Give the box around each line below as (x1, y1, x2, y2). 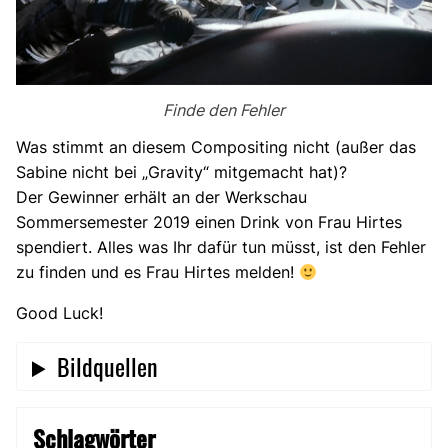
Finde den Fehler (162, 100, 285, 121)
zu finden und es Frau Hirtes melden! (16, 262, 299, 283)
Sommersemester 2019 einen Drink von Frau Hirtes (16, 212, 402, 233)
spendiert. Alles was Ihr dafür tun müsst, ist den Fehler (16, 237, 426, 258)
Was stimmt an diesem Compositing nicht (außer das (16, 137, 416, 158)
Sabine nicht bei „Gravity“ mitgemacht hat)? (16, 162, 347, 183)
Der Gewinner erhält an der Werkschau (16, 187, 307, 208)
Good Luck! (16, 303, 103, 324)
